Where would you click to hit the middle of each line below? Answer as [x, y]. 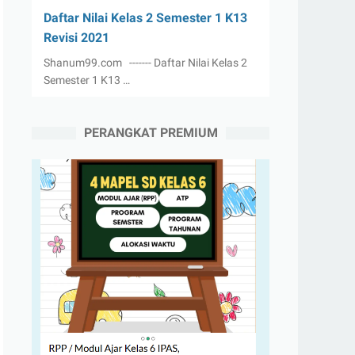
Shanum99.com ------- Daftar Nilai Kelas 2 [145, 63]
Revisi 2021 [76, 38]
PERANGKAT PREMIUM [151, 133]
